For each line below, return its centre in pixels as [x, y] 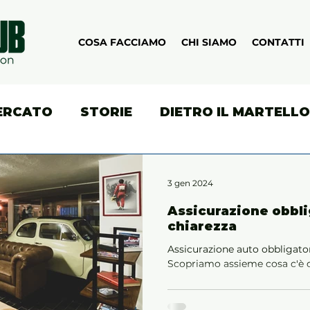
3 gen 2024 [190, 183]
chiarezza [202, 226]
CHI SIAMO [209, 42]
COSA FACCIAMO [122, 42]
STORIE [106, 112]
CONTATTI [278, 42]
